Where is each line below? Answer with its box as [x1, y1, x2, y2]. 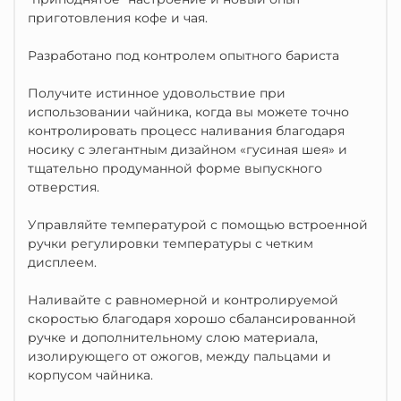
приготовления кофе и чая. [28, 10, 208, 26]
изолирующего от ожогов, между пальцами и [28, 348, 331, 364]
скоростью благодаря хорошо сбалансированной [28, 311, 356, 327]
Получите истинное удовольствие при [28, 85, 286, 101]
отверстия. [28, 179, 99, 195]
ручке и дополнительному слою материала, [28, 329, 318, 346]
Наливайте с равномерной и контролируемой [28, 292, 338, 308]
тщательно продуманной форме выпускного [28, 160, 322, 176]
